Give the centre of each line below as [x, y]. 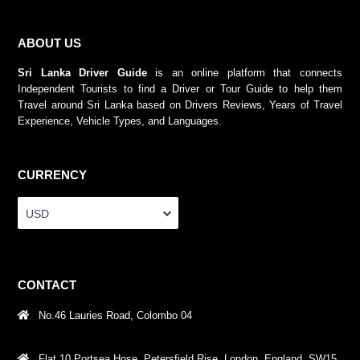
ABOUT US [49, 43]
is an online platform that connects [245, 72]
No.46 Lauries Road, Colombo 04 [115, 315]
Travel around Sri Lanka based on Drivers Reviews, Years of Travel [180, 104]
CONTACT [47, 284]
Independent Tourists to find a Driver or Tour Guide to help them [180, 88]
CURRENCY [52, 174]
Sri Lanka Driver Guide [82, 72]
